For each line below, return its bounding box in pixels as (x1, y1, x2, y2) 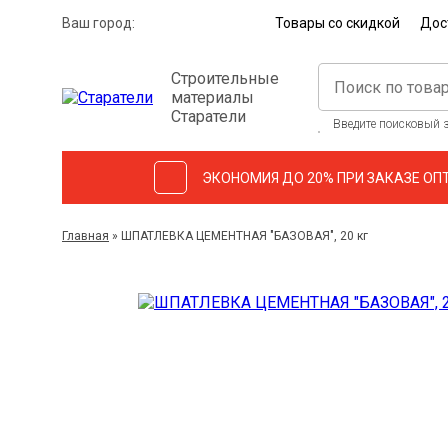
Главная (62, 229, 109, 243)
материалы (171, 87, 254, 107)
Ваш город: (62, 15, 135, 31)
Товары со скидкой (275, 15, 401, 31)
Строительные (171, 68, 279, 88)
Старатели (171, 106, 246, 126)
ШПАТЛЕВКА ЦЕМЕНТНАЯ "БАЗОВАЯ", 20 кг (121, 229, 368, 243)
